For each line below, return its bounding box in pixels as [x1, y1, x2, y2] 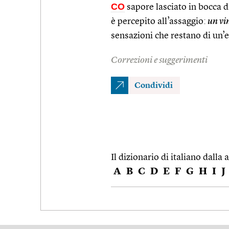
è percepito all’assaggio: [111, 16, 206, 26]
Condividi [134, 81, 173, 90]
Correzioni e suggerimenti [111, 55, 208, 65]
